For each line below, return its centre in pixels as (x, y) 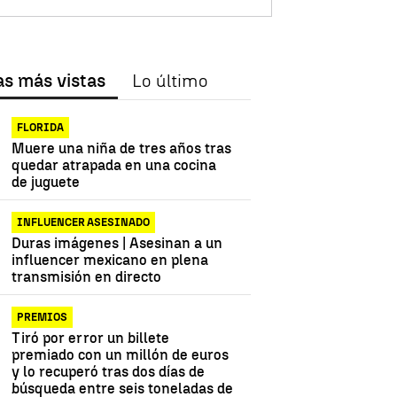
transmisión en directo (87, 277)
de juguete (46, 183)
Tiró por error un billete (91, 339)
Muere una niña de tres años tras (122, 149)
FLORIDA (41, 128)
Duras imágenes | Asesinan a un (117, 244)
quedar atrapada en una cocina (114, 166)
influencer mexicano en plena (110, 261)
